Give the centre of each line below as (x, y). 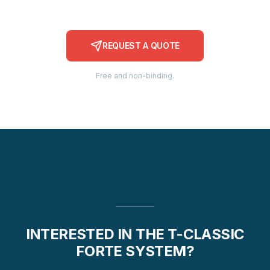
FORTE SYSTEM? (135, 251)
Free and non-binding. (135, 76)
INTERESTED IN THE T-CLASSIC (135, 234)
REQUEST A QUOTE (141, 46)
